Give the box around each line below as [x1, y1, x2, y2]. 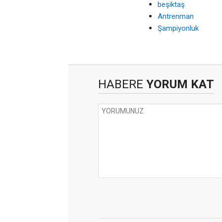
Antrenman [158, 12, 194, 21]
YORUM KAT [143, 77, 214, 91]
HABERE [98, 77, 143, 91]
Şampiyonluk [158, 24, 199, 33]
